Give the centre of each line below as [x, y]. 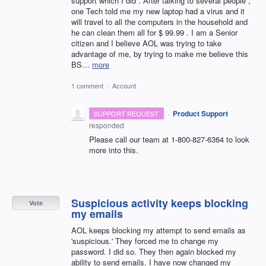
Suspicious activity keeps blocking [160, 203]
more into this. [114, 150]
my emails [97, 213]
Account [124, 85]
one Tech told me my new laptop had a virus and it [158, 11]
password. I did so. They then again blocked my [154, 251]
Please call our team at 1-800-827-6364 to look [169, 139]
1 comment [87, 85]
